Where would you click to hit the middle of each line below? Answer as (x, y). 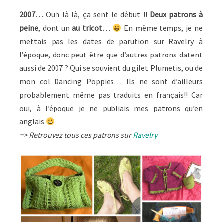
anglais (32, 122)
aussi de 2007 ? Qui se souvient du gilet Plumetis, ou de (111, 68)
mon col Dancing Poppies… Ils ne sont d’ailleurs (111, 82)
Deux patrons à (176, 15)
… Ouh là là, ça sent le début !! (93, 15)
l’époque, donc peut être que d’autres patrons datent (111, 55)
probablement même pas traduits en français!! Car (111, 95)
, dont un (55, 28)
